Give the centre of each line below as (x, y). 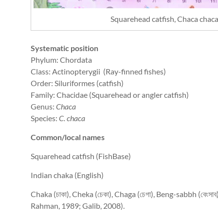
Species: (45, 118)
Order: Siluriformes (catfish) (77, 83)
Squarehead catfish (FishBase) (81, 156)
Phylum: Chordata (61, 60)
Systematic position (64, 48)
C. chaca (72, 118)
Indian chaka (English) (67, 175)
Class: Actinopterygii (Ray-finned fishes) (98, 72)
